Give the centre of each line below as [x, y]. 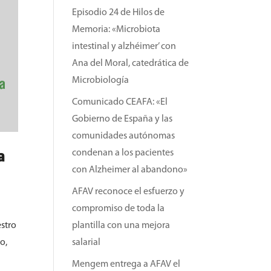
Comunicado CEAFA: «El [120, 102]
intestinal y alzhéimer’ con [124, 47]
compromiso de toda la [119, 209]
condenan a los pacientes [123, 153]
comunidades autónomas [124, 136]
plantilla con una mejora [121, 226]
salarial [87, 243]
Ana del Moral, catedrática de [131, 64]
